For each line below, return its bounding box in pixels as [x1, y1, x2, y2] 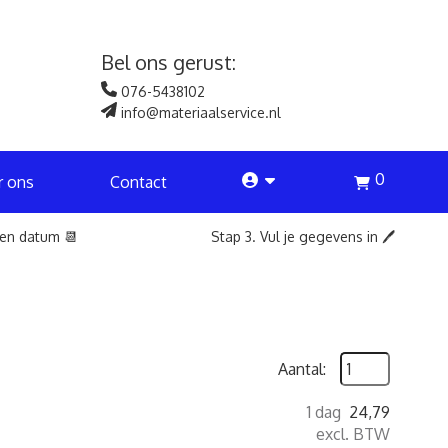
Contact [109, 172, 167, 192]
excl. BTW [316, 424, 390, 444]
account [241, 171, 300, 191]
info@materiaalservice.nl [116, 104, 281, 121]
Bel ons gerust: [100, 49, 236, 75]
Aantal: [278, 359, 326, 379]
